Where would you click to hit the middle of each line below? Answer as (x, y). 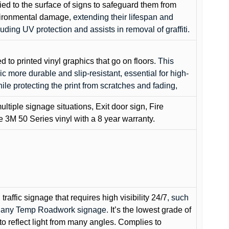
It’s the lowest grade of (151, 210)
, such (178, 197)
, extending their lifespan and (121, 17)
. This (164, 61)
